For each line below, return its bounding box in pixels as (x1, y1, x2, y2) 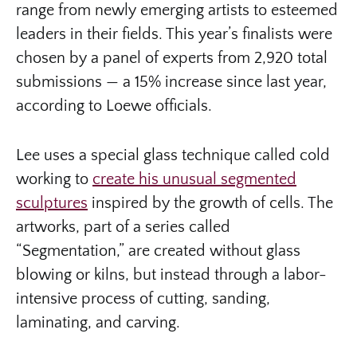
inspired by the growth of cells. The (88, 194, 333, 212)
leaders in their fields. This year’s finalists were (16, 25, 332, 43)
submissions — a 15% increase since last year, (16, 73, 327, 91)
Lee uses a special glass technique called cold (16, 146, 330, 164)
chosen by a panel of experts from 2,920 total (16, 49, 328, 67)
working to (16, 170, 92, 188)
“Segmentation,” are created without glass (16, 241, 300, 260)
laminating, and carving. (16, 313, 184, 331)
